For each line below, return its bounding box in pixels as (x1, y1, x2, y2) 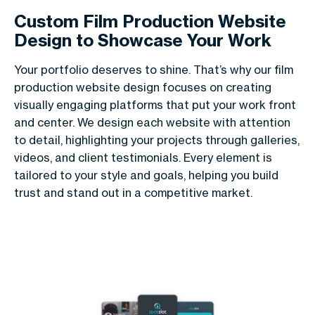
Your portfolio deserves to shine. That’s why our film (14, 63, 293, 77)
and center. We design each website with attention (14, 115, 290, 129)
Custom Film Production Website (14, 11, 286, 32)
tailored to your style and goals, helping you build (14, 168, 278, 182)
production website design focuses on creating (14, 80, 271, 94)
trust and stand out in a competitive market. (14, 186, 252, 200)
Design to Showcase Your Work (14, 30, 271, 51)
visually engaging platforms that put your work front (14, 98, 296, 112)
